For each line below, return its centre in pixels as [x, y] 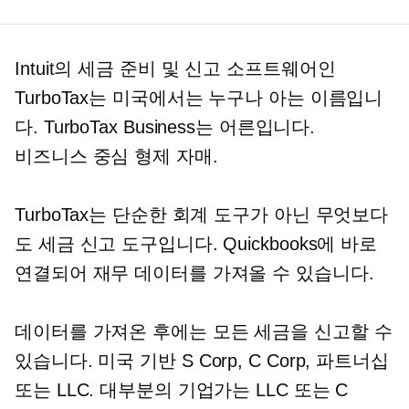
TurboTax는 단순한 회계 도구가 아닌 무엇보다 [202, 215]
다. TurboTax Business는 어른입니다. [165, 127]
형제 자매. [173, 157]
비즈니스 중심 [72, 157]
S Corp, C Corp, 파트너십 [282, 361]
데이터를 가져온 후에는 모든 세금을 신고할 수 [204, 332]
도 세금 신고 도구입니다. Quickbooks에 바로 [196, 244]
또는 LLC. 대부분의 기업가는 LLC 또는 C [182, 390]
